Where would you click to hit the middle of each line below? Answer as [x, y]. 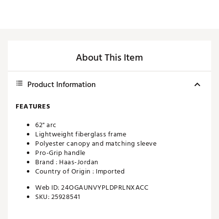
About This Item [109, 58]
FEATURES [33, 107]
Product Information [62, 85]
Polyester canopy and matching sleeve [96, 144]
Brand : [47, 162]
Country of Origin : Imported [80, 172]
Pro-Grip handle [60, 153]
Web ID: [48, 188]
